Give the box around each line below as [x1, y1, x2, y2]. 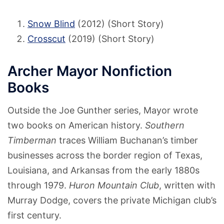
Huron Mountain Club [69, 180, 159, 191]
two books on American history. [7, 120, 145, 131]
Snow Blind [27, 18, 75, 29]
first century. [7, 210, 61, 221]
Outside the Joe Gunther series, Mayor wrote [7, 105, 198, 116]
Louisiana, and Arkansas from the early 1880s [7, 165, 199, 176]
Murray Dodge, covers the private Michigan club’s [7, 195, 216, 206]
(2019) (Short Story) [65, 33, 154, 44]
